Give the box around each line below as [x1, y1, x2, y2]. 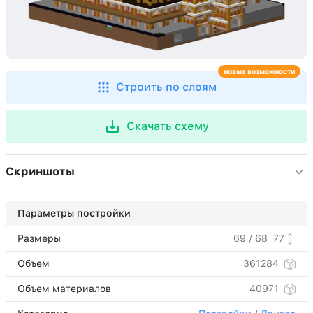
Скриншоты [6, 165, 75, 178]
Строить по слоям [116, 80, 217, 94]
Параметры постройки [17, 208, 131, 219]
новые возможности [224, 67, 295, 75]
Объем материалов [17, 283, 111, 294]
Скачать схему [126, 119, 209, 133]
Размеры [17, 233, 61, 244]
